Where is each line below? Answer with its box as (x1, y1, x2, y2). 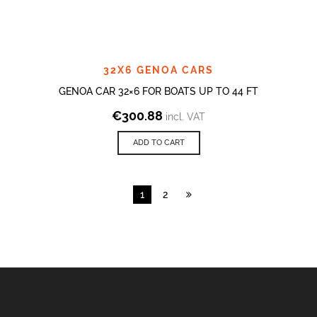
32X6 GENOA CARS (103, 64, 214, 76)
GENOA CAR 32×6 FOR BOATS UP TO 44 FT (59, 85, 258, 97)
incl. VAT (166, 110, 205, 122)
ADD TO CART (132, 137, 185, 147)
